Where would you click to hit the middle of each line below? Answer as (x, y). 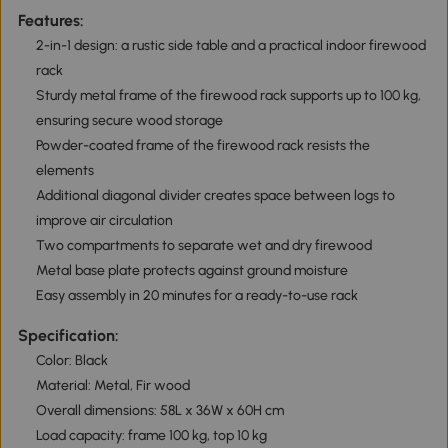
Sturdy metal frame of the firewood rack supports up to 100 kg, (228, 96)
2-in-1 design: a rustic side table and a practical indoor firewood (230, 46)
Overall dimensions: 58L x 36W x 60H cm (159, 410)
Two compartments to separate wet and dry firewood (203, 246)
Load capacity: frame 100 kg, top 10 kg (151, 435)
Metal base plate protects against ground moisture (191, 271)
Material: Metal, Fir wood (112, 385)
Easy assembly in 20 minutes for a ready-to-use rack (196, 296)
